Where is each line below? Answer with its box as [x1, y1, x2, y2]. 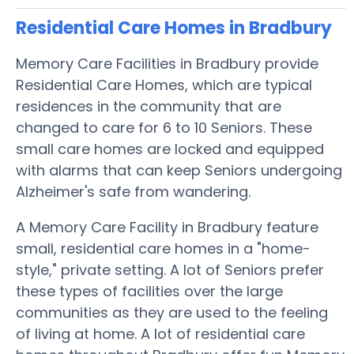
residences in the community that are [16, 96, 281, 116]
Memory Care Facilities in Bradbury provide [16, 54, 318, 73]
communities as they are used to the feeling [16, 303, 328, 322]
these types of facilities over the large [16, 281, 283, 301]
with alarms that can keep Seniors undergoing [16, 160, 342, 180]
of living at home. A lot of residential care [16, 324, 305, 344]
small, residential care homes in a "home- [16, 239, 311, 258]
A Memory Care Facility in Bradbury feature [16, 217, 318, 237]
